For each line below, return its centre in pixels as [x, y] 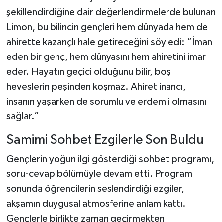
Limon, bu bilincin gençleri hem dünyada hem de [107, 27]
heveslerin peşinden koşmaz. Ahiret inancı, [96, 86]
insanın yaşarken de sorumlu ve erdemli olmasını [106, 101]
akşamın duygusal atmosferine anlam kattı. [96, 204]
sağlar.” [23, 116]
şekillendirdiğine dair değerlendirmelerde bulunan [111, 12]
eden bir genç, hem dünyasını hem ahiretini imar [106, 57]
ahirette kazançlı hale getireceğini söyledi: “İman [109, 42]
